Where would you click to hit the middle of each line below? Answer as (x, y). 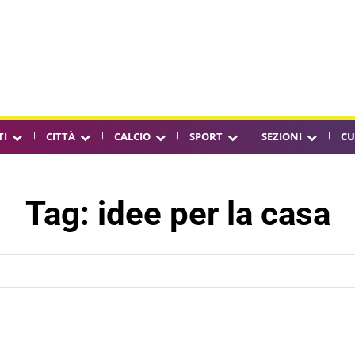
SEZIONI (282, 136)
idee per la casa (214, 214)
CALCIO (132, 136)
